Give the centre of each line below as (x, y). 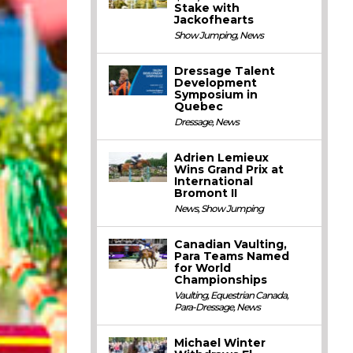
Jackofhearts (214, 20)
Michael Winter (220, 343)
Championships (221, 280)
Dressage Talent (225, 71)
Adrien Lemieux (222, 158)
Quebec (199, 106)
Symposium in (216, 95)
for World (203, 268)
